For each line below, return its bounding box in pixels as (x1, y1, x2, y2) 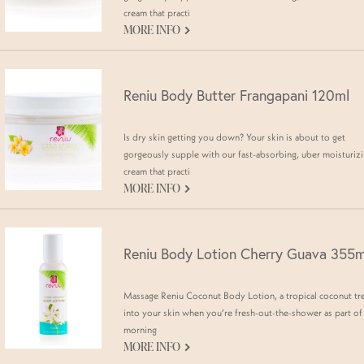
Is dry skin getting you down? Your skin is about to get (123, 131, 345, 143)
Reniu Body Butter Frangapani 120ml (123, 86, 349, 105)
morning (123, 323, 157, 336)
